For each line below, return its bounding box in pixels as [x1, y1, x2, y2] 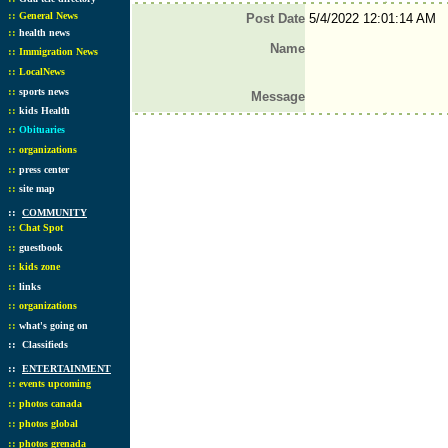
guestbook [19, 242, 63, 253]
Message [250, 89, 305, 104]
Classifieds [22, 339, 68, 350]
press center [19, 164, 69, 175]
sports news [19, 86, 69, 97]
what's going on [19, 320, 88, 331]
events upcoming [19, 378, 91, 389]
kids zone [19, 261, 60, 272]
